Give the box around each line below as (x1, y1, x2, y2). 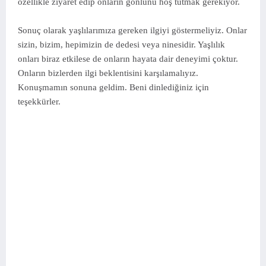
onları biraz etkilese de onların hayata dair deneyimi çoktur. (18, 54, 238, 64)
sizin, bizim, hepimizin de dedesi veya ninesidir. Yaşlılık (18, 40, 225, 49)
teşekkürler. (18, 97, 61, 106)
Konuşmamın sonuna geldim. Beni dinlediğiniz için (18, 83, 209, 92)
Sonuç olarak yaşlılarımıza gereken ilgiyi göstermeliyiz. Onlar (18, 26, 247, 35)
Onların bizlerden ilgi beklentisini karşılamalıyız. (18, 68, 198, 78)
